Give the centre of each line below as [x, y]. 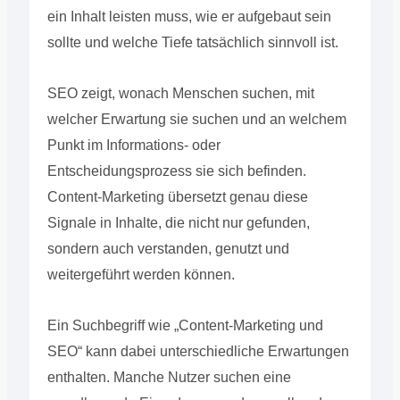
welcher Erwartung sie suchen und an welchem [196, 119]
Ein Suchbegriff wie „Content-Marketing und [185, 325]
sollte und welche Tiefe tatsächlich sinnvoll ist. [192, 42]
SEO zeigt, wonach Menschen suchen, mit [180, 93]
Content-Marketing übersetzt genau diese [177, 196]
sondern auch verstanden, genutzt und [168, 248]
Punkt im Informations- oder [133, 145]
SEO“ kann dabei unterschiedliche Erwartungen [198, 351]
